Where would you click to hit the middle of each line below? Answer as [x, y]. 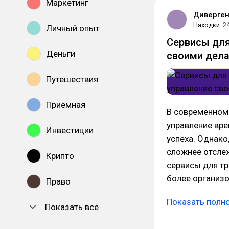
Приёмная [66, 105]
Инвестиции [70, 130]
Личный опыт [73, 28]
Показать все [72, 207]
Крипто [60, 156]
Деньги [61, 54]
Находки [207, 25]
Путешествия [72, 79]
